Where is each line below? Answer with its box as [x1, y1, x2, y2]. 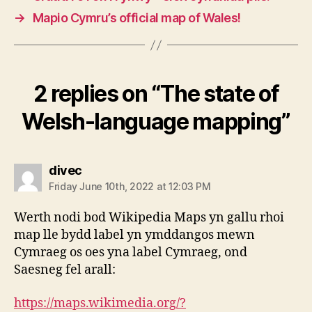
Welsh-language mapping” [22, 108, 290, 136]
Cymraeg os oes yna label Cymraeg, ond [14, 244, 247, 261]
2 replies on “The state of [33, 80, 279, 108]
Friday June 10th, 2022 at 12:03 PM [49, 180, 211, 193]
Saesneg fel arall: [14, 262, 116, 279]
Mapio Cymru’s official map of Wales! [32, 10, 241, 26]
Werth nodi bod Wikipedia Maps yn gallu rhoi [14, 210, 284, 226]
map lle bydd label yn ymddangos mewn [14, 227, 255, 244]
